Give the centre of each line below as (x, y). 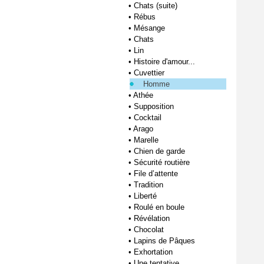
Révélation (152, 218)
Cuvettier (149, 73)
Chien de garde (159, 151)
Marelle (146, 140)
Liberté (145, 196)
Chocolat (149, 230)
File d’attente (156, 174)
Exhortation (153, 252)
